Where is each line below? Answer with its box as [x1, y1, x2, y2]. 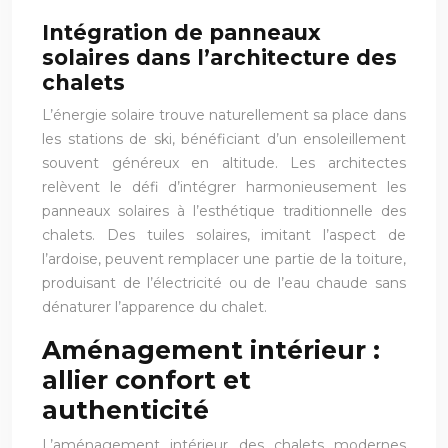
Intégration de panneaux [42, 19, 321, 45]
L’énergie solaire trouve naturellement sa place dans [42, 105, 406, 124]
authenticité [42, 394, 209, 425]
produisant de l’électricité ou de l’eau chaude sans [42, 273, 406, 292]
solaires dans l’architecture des [42, 44, 397, 70]
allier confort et [42, 364, 251, 395]
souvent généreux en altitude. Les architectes [42, 153, 406, 172]
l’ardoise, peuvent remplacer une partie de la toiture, [42, 249, 406, 268]
